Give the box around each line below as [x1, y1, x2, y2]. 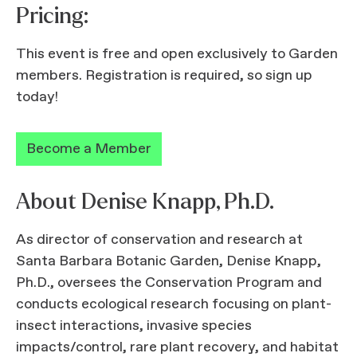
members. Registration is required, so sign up [16, 66, 312, 85]
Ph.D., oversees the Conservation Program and [16, 273, 322, 292]
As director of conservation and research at [16, 230, 303, 249]
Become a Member [26, 139, 151, 159]
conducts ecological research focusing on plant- [16, 295, 331, 314]
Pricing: [16, 4, 88, 28]
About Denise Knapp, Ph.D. [16, 190, 274, 214]
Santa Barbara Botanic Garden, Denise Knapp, [16, 252, 321, 271]
